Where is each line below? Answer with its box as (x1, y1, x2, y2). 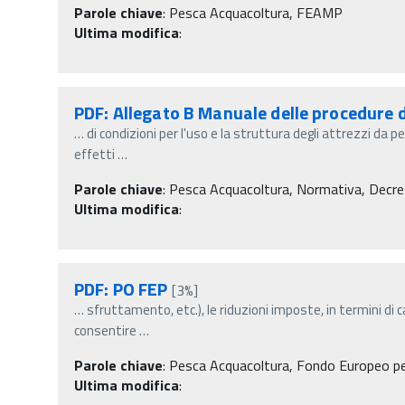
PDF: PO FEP (74, 274, 168, 303)
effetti (74, 143, 118, 165)
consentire (74, 319, 137, 341)
